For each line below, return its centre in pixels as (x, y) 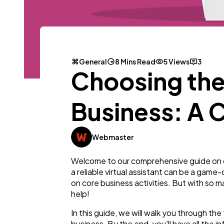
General (93, 62)
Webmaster (113, 137)
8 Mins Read (135, 62)
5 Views (176, 62)
